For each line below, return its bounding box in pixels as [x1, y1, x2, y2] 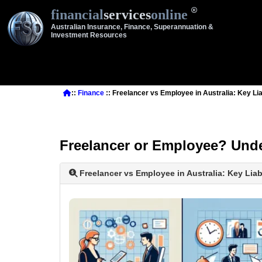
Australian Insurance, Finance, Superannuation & [51, 23, 213, 31]
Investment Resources [51, 31, 127, 39]
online [151, 7, 191, 22]
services [104, 7, 151, 22]
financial [51, 7, 104, 22]
